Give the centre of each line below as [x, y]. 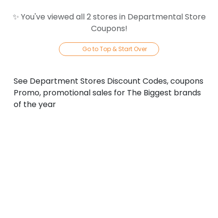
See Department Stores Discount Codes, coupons [109, 81]
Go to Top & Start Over [115, 49]
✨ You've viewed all [49, 17]
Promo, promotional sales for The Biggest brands [107, 93]
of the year [35, 104]
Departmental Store [166, 17]
